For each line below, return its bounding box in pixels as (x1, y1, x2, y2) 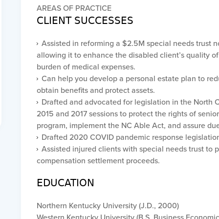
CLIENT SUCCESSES (36, 15, 133, 26)
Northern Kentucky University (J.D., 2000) (36, 200, 179, 211)
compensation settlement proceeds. (36, 155, 160, 166)
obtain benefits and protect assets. (36, 85, 155, 95)
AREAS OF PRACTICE (36, 2, 111, 13)
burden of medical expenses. (36, 61, 135, 72)
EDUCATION (36, 177, 94, 189)
